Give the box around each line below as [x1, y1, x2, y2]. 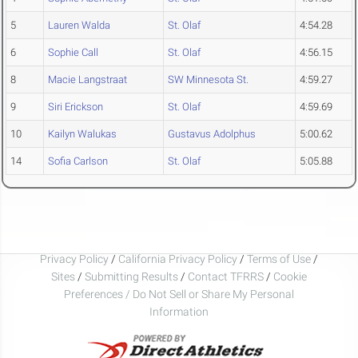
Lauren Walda [48, 19, 110, 32]
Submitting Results [85, 269, 178, 283]
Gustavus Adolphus [168, 128, 256, 141]
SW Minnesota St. [168, 74, 249, 86]
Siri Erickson [48, 101, 103, 113]
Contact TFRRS [188, 269, 266, 283]
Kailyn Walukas [48, 128, 117, 141]
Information [149, 304, 209, 318]
